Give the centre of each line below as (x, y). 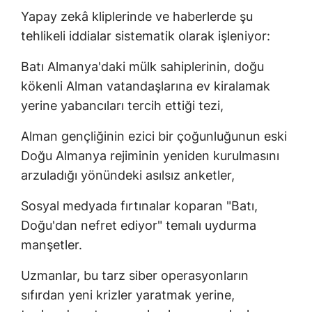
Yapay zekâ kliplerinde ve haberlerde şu (137, 17)
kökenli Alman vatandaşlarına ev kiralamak (146, 86)
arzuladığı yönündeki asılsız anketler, (128, 175)
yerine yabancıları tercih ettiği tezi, (122, 106)
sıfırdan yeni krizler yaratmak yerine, (128, 295)
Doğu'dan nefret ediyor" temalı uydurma (139, 226)
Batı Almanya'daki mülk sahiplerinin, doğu (142, 67)
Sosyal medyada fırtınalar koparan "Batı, (139, 206)
